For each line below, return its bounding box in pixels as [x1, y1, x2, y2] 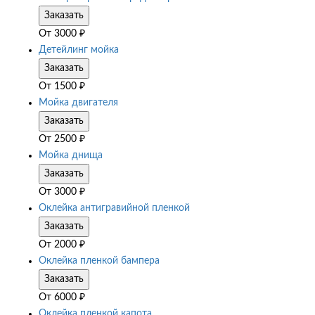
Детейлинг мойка [39, 45, 119, 56]
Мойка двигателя [39, 98, 118, 108]
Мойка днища [39, 150, 103, 161]
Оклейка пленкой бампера [39, 256, 160, 266]
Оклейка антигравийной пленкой [39, 203, 190, 214]
